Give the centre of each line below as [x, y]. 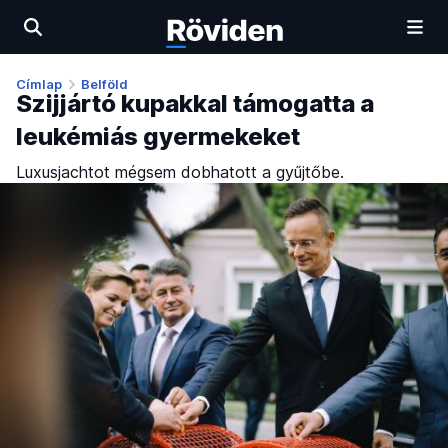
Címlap [39, 84]
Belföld [104, 84]
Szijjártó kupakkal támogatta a [195, 104]
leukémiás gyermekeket [158, 137]
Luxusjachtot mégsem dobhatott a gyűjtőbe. [180, 172]
